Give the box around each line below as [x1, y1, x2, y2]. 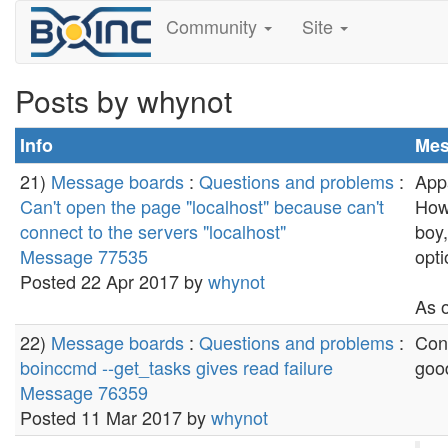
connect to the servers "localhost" [20, 218, 286, 244]
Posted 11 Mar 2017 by [20, 404, 211, 430]
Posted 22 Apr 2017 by [20, 268, 208, 294]
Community [165, 13, 262, 39]
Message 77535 [20, 243, 148, 269]
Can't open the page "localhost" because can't [20, 193, 384, 219]
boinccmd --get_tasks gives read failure [20, 354, 333, 380]
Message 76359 [20, 379, 148, 405]
